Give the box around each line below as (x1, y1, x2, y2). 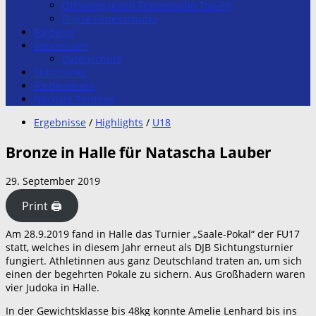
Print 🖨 (22, 197, 63, 214)
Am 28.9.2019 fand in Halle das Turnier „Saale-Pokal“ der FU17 (6, 226, 300, 241)
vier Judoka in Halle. (6, 280, 99, 294)
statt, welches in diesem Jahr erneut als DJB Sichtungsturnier (6, 240, 293, 254)
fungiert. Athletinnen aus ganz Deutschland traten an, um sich (6, 253, 302, 267)
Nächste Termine (34, 92, 115, 107)
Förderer (34, 25, 75, 39)
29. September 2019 (6, 174, 100, 188)
